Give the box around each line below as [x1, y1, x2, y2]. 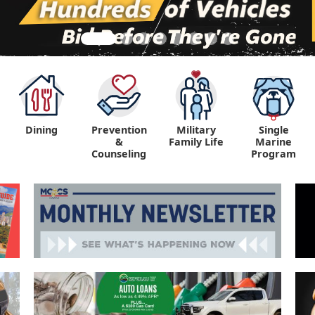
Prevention [91, 123, 147, 136]
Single [258, 123, 289, 136]
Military [176, 123, 216, 136]
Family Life [169, 135, 224, 148]
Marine [255, 135, 292, 148]
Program [251, 147, 296, 160]
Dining [25, 123, 58, 136]
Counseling [91, 147, 146, 160]
